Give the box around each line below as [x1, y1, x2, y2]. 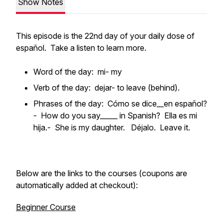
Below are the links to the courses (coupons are [16, 168, 187, 178]
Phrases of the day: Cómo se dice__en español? [33, 99, 207, 109]
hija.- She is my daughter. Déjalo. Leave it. [33, 122, 200, 132]
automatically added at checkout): [16, 180, 138, 190]
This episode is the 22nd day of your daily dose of [16, 31, 195, 41]
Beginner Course [16, 202, 76, 212]
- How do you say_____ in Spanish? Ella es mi [33, 111, 197, 120]
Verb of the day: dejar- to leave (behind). [33, 83, 182, 93]
